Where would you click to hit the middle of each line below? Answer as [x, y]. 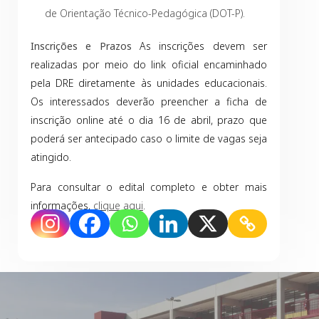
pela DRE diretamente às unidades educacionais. [149, 83]
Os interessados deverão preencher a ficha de [149, 101]
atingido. [51, 157]
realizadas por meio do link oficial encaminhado [149, 64]
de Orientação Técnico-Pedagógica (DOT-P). [145, 13]
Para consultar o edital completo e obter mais [149, 187]
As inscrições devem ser [199, 46]
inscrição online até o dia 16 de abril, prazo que [149, 120]
